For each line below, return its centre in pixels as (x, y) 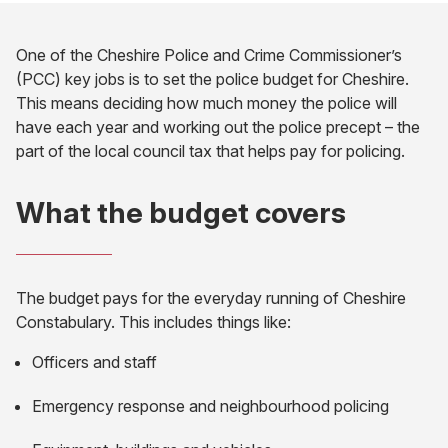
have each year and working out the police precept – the (218, 127)
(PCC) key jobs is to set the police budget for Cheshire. (212, 79)
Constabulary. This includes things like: (153, 322)
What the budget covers (181, 212)
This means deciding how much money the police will (206, 103)
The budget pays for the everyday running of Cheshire (211, 298)
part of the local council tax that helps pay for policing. (210, 151)
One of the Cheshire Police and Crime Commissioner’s (209, 55)
